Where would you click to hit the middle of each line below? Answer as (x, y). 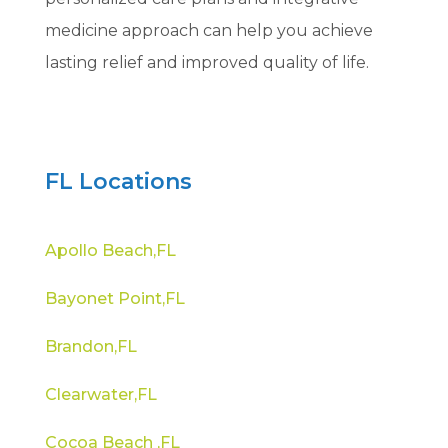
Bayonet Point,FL (114, 298)
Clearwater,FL (100, 394)
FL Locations (118, 181)
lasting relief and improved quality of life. (206, 62)
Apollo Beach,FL (110, 250)
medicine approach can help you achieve (208, 30)
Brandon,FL (90, 346)
